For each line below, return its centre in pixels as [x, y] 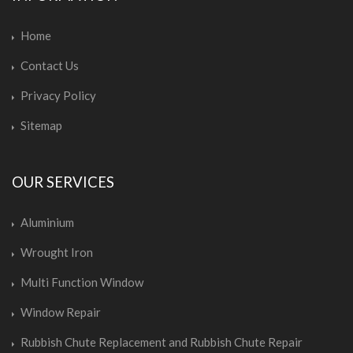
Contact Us [50, 65]
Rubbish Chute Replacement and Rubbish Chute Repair [162, 342]
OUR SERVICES [63, 182]
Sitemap [41, 125]
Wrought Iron [57, 252]
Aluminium [47, 222]
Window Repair [61, 312]
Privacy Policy [58, 95]
